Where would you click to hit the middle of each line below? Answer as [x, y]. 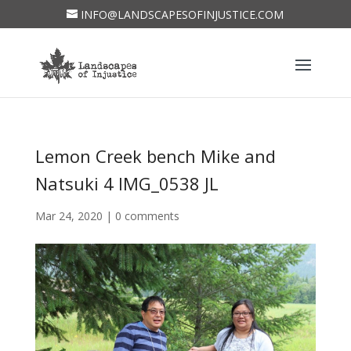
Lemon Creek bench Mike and [155, 156]
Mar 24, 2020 [69, 216]
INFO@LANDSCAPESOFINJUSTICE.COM [183, 14]
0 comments [147, 216]
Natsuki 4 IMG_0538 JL [127, 183]
